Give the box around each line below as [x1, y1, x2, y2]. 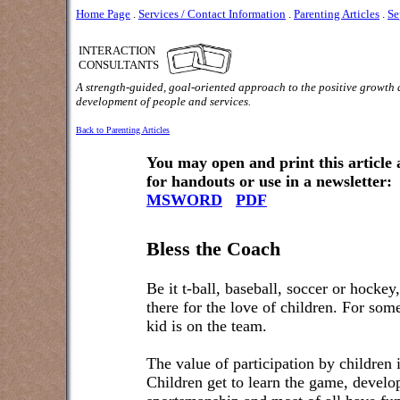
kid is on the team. [146, 317, 267, 335]
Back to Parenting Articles [76, 125, 170, 135]
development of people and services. [76, 95, 251, 108]
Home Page [76, 7, 130, 21]
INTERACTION [79, 44, 155, 57]
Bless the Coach [146, 238, 280, 260]
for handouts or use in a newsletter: [146, 172, 392, 190]
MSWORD [146, 191, 222, 209]
